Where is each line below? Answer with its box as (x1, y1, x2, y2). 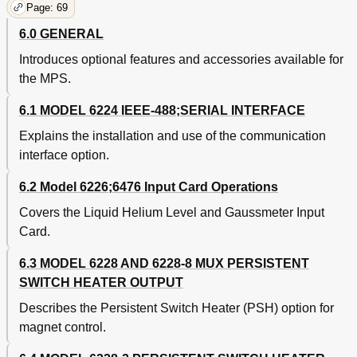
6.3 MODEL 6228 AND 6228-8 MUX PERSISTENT (19, 257, 309, 271)
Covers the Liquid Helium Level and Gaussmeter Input (19, 206, 324, 220)
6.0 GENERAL (19, 27, 104, 41)
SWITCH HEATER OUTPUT (19, 276, 183, 290)
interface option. (19, 148, 109, 163)
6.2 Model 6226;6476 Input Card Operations (19, 180, 278, 194)
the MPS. (19, 72, 71, 86)
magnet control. (19, 320, 106, 335)
